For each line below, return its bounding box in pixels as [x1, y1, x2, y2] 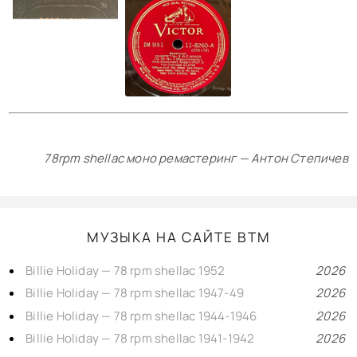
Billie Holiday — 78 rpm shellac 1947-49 [25, 284, 245, 302]
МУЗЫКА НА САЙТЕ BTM [86, 228, 271, 247]
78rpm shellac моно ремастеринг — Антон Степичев [44, 149, 348, 167]
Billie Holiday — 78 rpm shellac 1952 [25, 261, 226, 279]
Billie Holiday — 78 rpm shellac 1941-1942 [25, 330, 255, 347]
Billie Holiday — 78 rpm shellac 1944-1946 [25, 307, 257, 324]
